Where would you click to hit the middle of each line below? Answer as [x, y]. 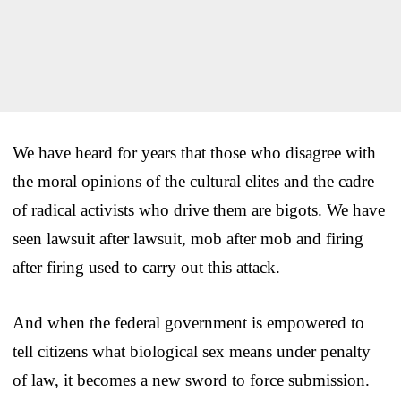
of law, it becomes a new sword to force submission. [191, 380]
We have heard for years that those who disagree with [194, 152]
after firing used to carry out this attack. [146, 267]
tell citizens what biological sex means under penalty [192, 351]
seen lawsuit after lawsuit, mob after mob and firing [188, 238]
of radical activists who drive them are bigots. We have [199, 209]
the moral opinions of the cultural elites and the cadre [193, 181]
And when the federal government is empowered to [188, 322]
